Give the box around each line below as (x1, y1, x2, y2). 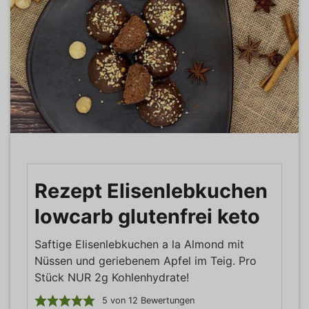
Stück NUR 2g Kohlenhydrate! (34, 270, 189, 284)
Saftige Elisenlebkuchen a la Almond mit (34, 237, 244, 251)
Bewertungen (137, 295, 195, 306)
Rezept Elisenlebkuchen (34, 178, 268, 203)
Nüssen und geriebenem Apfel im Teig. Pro (34, 253, 257, 268)
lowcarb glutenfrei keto (34, 203, 260, 228)
